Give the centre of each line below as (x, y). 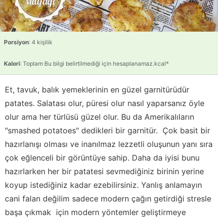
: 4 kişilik (41, 42)
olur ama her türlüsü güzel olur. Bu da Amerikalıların (100, 117)
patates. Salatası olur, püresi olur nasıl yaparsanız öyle (105, 103)
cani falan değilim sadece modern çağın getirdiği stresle (108, 198)
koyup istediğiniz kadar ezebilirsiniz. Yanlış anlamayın (103, 185)
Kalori (12, 63)
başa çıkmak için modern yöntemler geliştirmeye (95, 212)
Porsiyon (16, 42)
